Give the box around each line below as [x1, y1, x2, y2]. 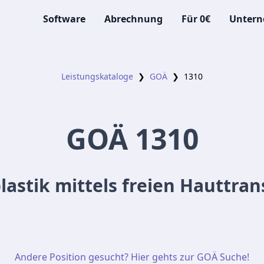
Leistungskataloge [61, 71, 133, 82]
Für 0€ [181, 12, 211, 25]
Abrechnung [104, 12, 163, 25]
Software [43, 12, 86, 25]
